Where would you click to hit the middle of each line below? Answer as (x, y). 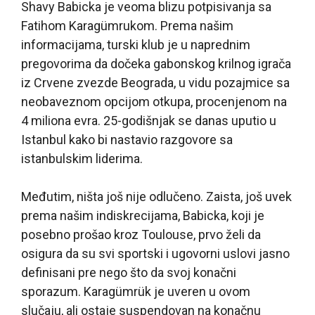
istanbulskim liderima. (82, 158)
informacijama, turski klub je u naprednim (136, 44)
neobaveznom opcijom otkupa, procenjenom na (154, 101)
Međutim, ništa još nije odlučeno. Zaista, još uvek (156, 196)
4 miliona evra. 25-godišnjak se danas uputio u (149, 120)
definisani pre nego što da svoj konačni (129, 272)
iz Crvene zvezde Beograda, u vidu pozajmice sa (155, 82)
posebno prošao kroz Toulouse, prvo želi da (141, 234)
